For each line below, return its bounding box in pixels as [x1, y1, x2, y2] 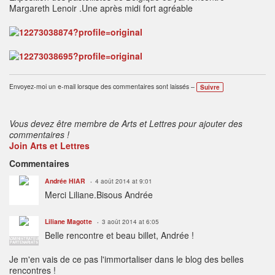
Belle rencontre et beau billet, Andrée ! [45, 229, 194, 242]
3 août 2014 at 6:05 [102, 217, 159, 227]
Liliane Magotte [45, 217, 92, 227]
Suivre [200, 83, 220, 92]
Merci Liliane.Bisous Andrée [45, 188, 153, 201]
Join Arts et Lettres [9, 139, 90, 152]
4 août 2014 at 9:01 [95, 177, 152, 186]
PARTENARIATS [10, 239, 38, 246]
